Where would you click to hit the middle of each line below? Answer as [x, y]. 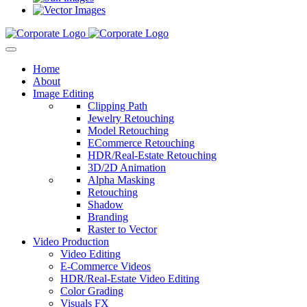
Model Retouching [128, 131]
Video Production [71, 242]
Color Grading [92, 291]
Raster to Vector [122, 229]
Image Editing [63, 94]
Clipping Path [118, 106]
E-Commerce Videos [106, 266]
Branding [108, 217]
